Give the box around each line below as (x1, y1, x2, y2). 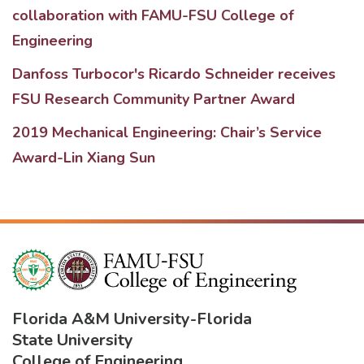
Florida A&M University (12, 307, 191, 330)
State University (12, 328, 134, 351)
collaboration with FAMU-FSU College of (12, 6, 294, 25)
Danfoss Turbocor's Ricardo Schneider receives (12, 64, 336, 84)
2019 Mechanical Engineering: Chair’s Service (12, 123, 322, 142)
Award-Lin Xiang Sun (12, 148, 155, 167)
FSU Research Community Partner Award (12, 89, 295, 109)
